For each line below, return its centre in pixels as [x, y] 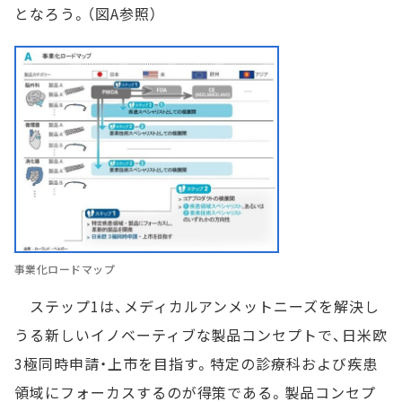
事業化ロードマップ [65, 268]
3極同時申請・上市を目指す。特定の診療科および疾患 [196, 363]
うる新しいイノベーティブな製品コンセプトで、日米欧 [201, 334]
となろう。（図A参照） [86, 13]
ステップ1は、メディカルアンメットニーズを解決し [197, 306]
